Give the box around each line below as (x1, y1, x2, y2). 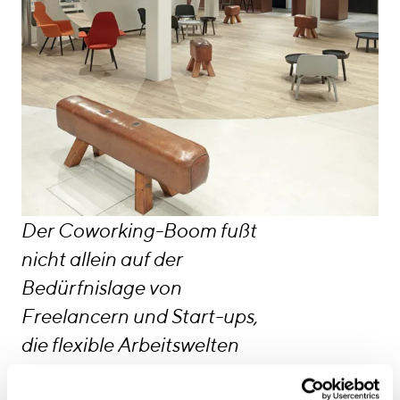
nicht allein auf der (21, 247, 183, 271)
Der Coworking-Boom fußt (21, 219, 257, 243)
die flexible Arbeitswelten (21, 333, 239, 357)
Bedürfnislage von (21, 276, 182, 300)
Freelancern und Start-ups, (21, 304, 259, 329)
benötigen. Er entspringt (21, 362, 235, 386)
